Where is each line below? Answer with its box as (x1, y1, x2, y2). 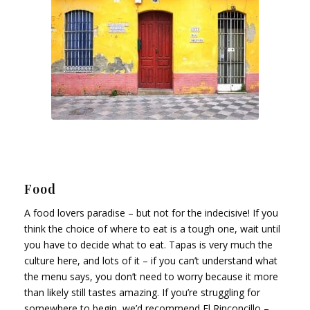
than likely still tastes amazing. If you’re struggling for (24, 285, 260, 299)
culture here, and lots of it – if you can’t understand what (24, 253, 277, 267)
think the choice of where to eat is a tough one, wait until (24, 221, 280, 235)
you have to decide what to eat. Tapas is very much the (24, 237, 273, 251)
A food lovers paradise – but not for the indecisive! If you (24, 206, 278, 219)
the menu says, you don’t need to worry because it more (24, 269, 278, 283)
